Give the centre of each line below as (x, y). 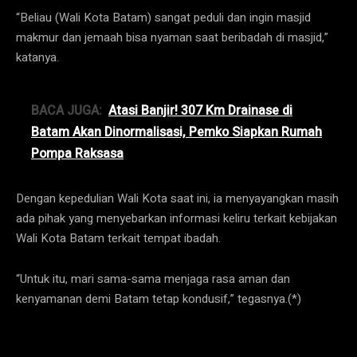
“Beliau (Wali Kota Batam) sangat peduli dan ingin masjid (163, 17)
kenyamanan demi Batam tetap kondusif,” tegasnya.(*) (159, 298)
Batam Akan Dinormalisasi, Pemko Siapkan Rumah (177, 132)
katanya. (37, 57)
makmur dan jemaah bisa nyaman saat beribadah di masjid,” (172, 37)
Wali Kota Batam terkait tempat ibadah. (118, 238)
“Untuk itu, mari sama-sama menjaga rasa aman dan (153, 279)
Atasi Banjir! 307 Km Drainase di (200, 110)
